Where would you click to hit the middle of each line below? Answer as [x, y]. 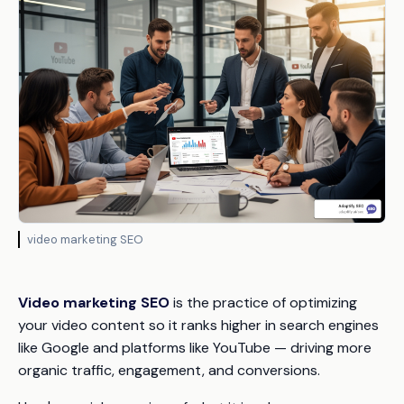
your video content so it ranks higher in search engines [198, 326]
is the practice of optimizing [263, 303]
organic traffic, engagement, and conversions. [169, 371]
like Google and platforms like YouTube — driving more [195, 348]
